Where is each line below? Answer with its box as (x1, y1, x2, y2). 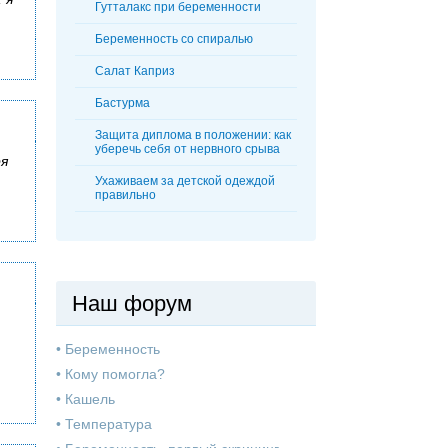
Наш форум (72, 291, 192, 317)
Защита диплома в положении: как (95, 128, 291, 143)
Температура (65, 416, 152, 433)
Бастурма (95, 96, 150, 111)
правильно (95, 188, 156, 203)
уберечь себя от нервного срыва (95, 142, 280, 157)
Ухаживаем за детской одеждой (95, 174, 275, 189)
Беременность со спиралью (95, 32, 253, 47)
